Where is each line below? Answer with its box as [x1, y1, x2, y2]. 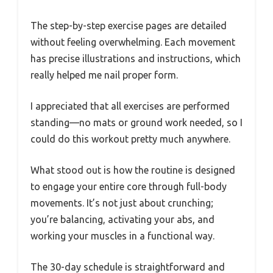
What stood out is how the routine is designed [30, 164, 235, 175]
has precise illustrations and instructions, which [30, 52, 241, 64]
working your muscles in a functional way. [30, 230, 214, 241]
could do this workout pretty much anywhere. [30, 133, 230, 144]
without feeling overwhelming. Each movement [30, 36, 235, 48]
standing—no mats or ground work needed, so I [30, 116, 243, 128]
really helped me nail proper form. [30, 69, 178, 80]
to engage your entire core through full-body [30, 180, 227, 192]
